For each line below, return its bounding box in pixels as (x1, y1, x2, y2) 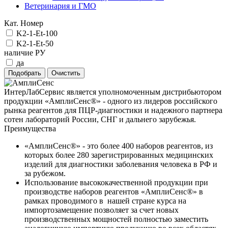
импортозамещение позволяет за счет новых (24, 205, 179, 214)
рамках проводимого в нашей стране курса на (24, 196, 186, 205)
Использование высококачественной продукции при (24, 178, 208, 187)
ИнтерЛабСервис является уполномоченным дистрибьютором (4, 87, 221, 96)
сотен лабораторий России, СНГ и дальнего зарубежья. (4, 115, 196, 124)
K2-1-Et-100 (16, 28, 58, 38)
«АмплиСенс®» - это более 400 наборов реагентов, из (24, 141, 213, 150)
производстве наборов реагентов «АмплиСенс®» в (24, 187, 203, 196)
